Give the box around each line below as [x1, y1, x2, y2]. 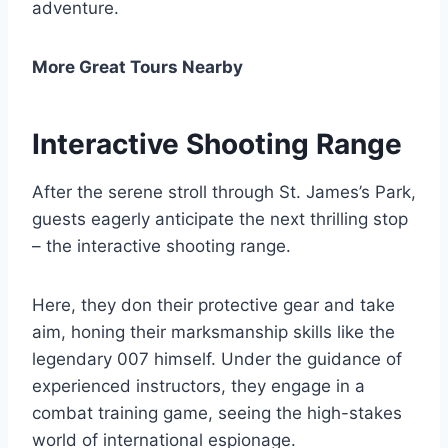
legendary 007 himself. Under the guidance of [32, 348, 402, 369]
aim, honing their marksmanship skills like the [32, 321, 395, 342]
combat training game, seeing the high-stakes [32, 402, 402, 423]
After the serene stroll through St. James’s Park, [32, 181, 416, 202]
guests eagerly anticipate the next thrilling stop [32, 208, 408, 229]
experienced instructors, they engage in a [32, 375, 365, 396]
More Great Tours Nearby [32, 56, 243, 77]
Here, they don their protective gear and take [32, 294, 395, 315]
